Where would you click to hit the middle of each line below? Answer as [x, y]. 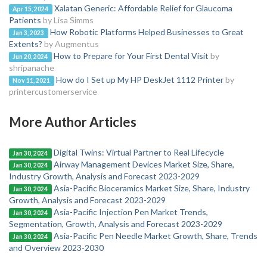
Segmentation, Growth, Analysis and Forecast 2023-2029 [116, 224]
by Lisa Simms [68, 20]
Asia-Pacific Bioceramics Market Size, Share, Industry [151, 188]
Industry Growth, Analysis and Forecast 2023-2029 [104, 176]
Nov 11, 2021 [32, 80]
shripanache [32, 68]
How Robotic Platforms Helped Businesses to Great [147, 32]
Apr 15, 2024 [31, 9]
